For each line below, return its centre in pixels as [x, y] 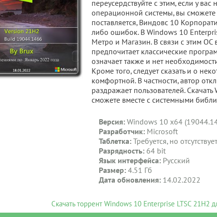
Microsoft [162, 132]
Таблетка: [115, 141]
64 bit [155, 151]
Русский [176, 161]
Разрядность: [122, 151]
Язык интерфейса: [130, 161]
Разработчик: [122, 132]
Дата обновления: [130, 180]
